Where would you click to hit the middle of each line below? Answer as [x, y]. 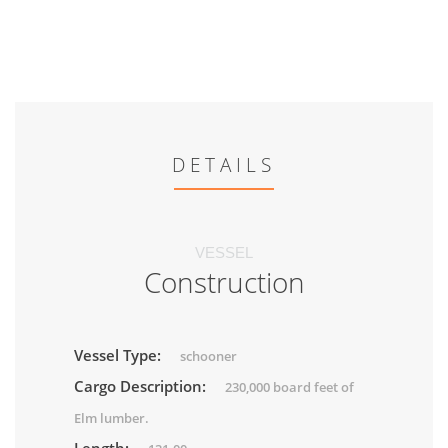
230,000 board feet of [289, 387]
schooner [208, 356]
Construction [224, 282]
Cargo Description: [142, 386]
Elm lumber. [111, 418]
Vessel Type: [119, 355]
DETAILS [224, 165]
